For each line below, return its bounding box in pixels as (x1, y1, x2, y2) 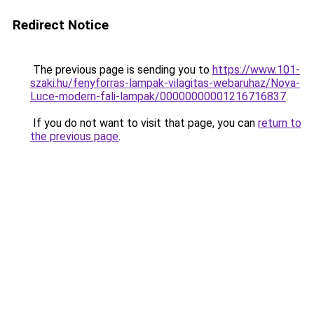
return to (258, 116, 301, 130)
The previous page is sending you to (30, 63, 212, 76)
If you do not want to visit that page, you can (30, 116, 258, 130)
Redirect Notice (13, 17, 109, 33)
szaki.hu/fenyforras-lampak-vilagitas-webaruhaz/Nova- (30, 76, 300, 90)
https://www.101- (212, 63, 300, 76)
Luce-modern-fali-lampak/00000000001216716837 (30, 90, 286, 103)
